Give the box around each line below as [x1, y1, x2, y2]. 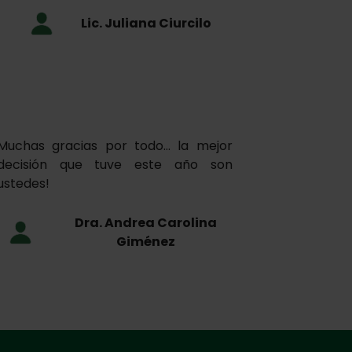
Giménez [116, 233, 176, 251]
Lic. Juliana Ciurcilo [80, 14, 211, 33]
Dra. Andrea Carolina [75, 214, 218, 233]
